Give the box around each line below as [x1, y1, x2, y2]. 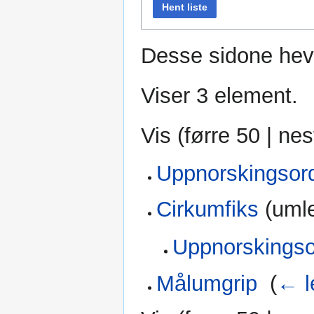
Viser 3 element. [141, 83, 298, 108]
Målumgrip [156, 271, 258, 296]
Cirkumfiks [156, 197, 259, 222]
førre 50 [184, 123, 260, 148]
